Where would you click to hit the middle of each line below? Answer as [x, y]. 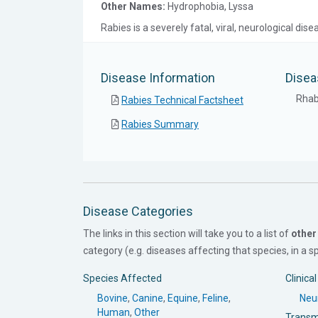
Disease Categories [138, 211]
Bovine [113, 298]
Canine [148, 298]
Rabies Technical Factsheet [182, 100]
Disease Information [158, 77]
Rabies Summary [160, 124]
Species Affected [122, 278]
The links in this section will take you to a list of [187, 233]
